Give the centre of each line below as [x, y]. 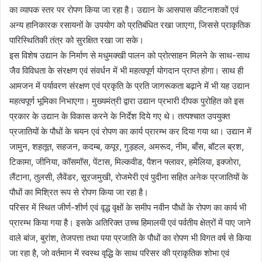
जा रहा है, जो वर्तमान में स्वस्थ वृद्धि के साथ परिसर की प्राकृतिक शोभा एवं [119, 253]
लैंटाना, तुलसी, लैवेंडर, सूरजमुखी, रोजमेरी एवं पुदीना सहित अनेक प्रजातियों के [129, 177]
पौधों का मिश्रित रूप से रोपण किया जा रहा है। [79, 192]
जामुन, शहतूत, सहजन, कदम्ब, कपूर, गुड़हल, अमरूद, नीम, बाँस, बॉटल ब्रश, [127, 146]
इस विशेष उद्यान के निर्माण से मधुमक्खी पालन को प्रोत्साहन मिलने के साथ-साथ [130, 55]
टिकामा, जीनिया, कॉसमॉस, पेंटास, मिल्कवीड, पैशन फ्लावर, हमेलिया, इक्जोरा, [125, 161]
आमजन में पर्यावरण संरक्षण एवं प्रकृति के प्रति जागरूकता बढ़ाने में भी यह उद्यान [130, 85]
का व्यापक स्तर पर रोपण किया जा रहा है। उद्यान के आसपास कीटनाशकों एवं [124, 9]
